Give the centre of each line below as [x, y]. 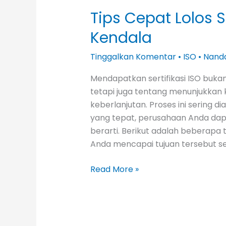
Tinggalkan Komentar [133, 57]
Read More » [114, 169]
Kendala [121, 38]
